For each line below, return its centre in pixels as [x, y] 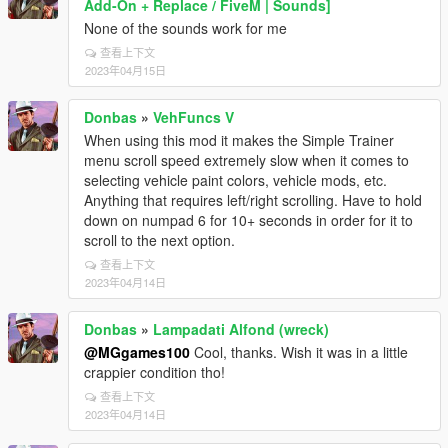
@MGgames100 [137, 352]
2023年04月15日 [125, 70]
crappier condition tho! [154, 372]
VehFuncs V [193, 117]
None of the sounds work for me [185, 28]
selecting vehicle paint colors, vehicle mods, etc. [235, 180]
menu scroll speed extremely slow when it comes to [246, 160]
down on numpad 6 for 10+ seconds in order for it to [248, 220]
